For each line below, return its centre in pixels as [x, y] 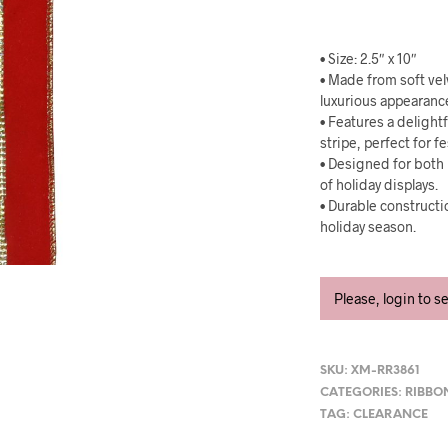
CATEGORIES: [363, 393]
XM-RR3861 [385, 371]
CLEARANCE [391, 415]
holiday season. [368, 226]
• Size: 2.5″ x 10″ [369, 58]
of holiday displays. [379, 184]
